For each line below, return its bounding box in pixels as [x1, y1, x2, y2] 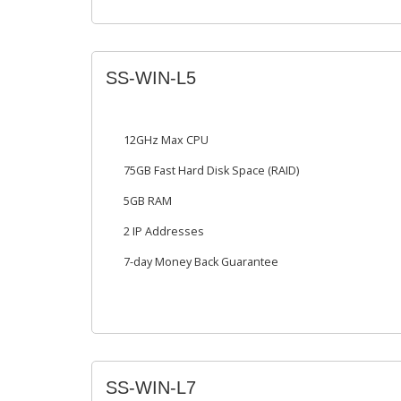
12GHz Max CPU [124, 132, 209, 148]
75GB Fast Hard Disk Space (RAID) [124, 163, 299, 178]
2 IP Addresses [124, 224, 204, 239]
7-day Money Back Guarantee [124, 254, 278, 269]
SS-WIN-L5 [106, 68, 196, 88]
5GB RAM [124, 193, 172, 209]
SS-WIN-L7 [106, 378, 196, 397]
